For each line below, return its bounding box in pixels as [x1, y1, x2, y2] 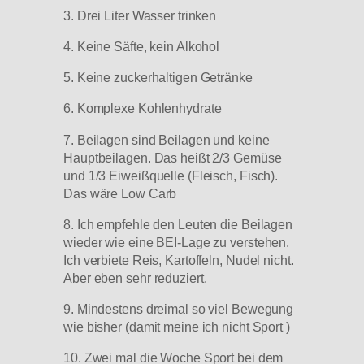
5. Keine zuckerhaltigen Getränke [63, 70, 253, 85]
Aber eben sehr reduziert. [63, 270, 207, 285]
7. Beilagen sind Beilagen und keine [63, 132, 270, 147]
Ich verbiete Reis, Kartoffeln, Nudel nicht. [63, 252, 294, 267]
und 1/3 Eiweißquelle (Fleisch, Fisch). [63, 167, 279, 183]
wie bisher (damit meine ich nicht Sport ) [63, 319, 290, 335]
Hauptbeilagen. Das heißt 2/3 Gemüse [63, 149, 282, 165]
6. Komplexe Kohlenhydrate [63, 101, 222, 116]
